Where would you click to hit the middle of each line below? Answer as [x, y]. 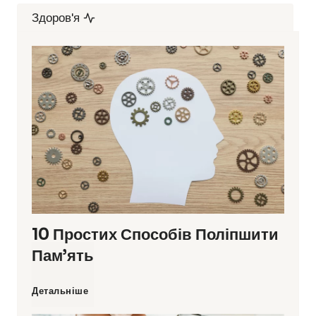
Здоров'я [56, 18]
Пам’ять [63, 256]
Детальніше [60, 291]
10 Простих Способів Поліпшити [155, 235]
